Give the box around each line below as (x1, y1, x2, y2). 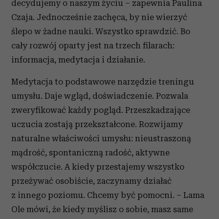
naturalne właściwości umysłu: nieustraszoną (11, 133, 191, 143)
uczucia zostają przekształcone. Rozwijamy (11, 119, 183, 129)
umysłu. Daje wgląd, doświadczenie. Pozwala (11, 91, 188, 101)
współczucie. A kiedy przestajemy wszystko (11, 162, 184, 172)
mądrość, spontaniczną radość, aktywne (11, 148, 170, 157)
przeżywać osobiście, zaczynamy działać (11, 176, 172, 186)
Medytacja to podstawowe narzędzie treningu (11, 77, 194, 87)
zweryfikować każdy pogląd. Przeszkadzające (11, 105, 190, 115)
